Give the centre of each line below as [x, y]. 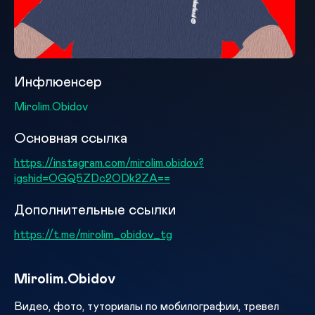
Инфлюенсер [58, 82]
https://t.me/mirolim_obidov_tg [93, 234]
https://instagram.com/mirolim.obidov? [109, 163]
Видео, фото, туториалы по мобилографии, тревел [147, 306]
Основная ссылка [71, 138]
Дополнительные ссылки [95, 210]
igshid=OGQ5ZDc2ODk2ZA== [92, 178]
